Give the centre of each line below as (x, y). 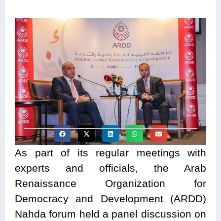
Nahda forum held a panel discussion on (110, 214)
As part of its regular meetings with (110, 153)
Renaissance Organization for (110, 184)
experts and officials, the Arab (110, 168)
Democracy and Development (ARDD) (110, 199)
